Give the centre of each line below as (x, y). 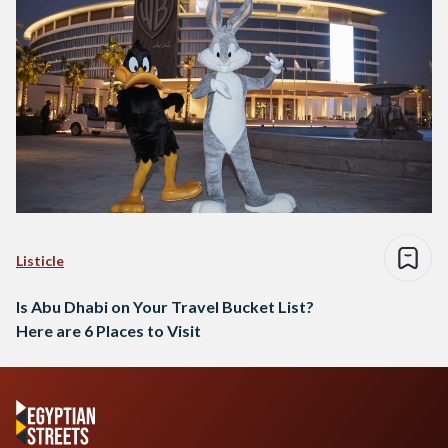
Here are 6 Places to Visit (108, 330)
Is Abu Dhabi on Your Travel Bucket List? (165, 306)
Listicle (40, 260)
